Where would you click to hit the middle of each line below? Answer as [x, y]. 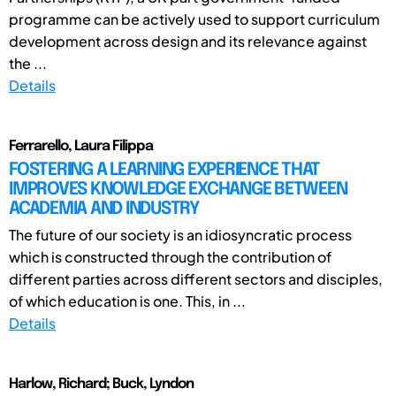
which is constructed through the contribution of [170, 256]
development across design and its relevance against [188, 41]
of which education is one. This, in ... [127, 301]
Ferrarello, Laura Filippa [81, 146]
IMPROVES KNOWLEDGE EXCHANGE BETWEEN [178, 189]
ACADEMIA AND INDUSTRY [104, 209]
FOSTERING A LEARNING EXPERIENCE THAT [164, 170]
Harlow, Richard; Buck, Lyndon [101, 384]
